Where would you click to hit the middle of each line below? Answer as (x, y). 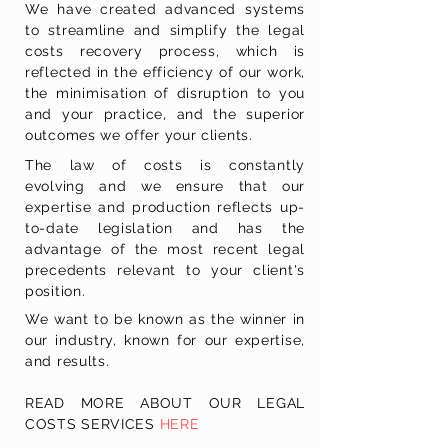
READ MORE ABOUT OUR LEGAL (165, 403)
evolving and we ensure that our (165, 186)
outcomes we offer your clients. (139, 135)
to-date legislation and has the (165, 228)
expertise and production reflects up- (165, 207)
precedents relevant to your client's (165, 270)
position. (55, 291)
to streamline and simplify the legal (165, 30)
